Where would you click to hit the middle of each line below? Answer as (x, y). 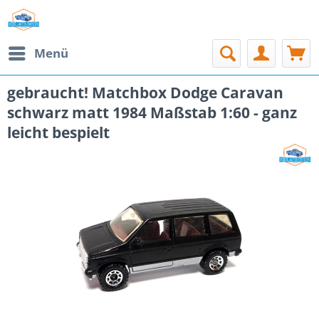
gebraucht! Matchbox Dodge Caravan (145, 93)
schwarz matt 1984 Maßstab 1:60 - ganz (152, 113)
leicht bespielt (58, 132)
